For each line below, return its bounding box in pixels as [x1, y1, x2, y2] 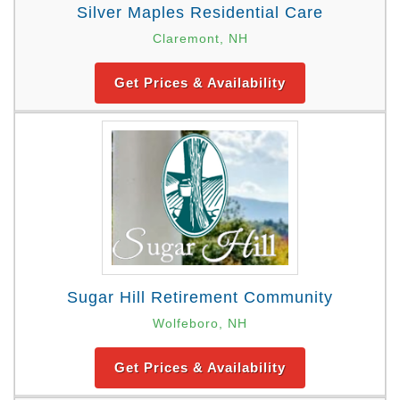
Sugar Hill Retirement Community [67, 288, 333, 307]
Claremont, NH [152, 31, 248, 46]
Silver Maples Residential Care [77, 4, 323, 22]
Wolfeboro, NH [153, 316, 247, 331]
